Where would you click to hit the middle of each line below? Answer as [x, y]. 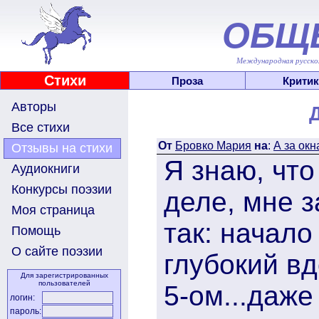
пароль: [26, 311]
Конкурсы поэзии [62, 189]
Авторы [34, 107]
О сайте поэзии [57, 251]
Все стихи [41, 127]
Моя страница [53, 210]
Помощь [36, 231]
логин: [22, 298]
